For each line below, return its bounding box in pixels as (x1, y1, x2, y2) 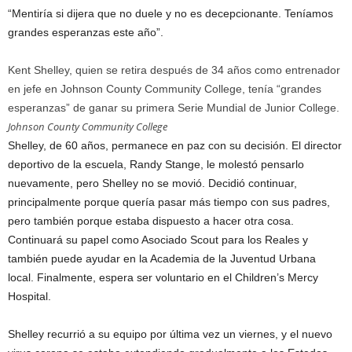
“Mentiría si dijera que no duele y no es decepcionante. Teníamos (8, 7, 333, 20)
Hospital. (8, 290, 51, 303)
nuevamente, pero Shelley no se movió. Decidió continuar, (8, 177, 297, 190)
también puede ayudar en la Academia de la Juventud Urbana (8, 252, 316, 266)
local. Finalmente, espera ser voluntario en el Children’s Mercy (8, 271, 318, 284)
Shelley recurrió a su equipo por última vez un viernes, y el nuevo (8, 328, 332, 341)
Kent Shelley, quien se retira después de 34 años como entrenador (8, 64, 340, 77)
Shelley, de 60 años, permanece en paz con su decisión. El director (8, 139, 342, 152)
